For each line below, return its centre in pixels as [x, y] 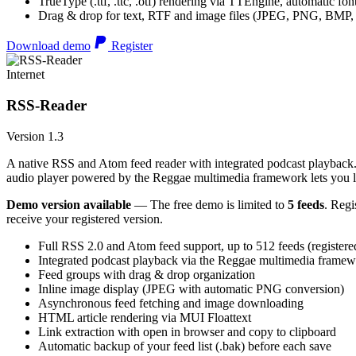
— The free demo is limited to [209, 204]
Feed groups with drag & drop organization [147, 274]
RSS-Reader [46, 105]
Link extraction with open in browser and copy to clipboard [187, 331]
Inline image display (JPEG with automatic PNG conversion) [191, 288]
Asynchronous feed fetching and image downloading [171, 303]
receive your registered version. [85, 219]
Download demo [48, 46]
